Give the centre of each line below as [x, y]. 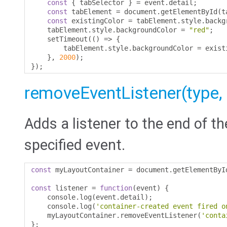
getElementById [189, 12]
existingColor [98, 21]
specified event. [75, 145]
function [116, 188]
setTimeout [59, 39]
